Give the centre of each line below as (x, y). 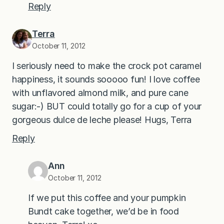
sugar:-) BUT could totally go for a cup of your (107, 106)
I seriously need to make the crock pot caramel (107, 66)
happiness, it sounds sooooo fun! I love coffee (106, 79)
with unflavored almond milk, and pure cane (100, 93)
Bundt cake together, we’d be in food (103, 211)
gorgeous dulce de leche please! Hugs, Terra (102, 120)
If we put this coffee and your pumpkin (107, 198)
